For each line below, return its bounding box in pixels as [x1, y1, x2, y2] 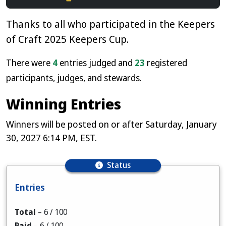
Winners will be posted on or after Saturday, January [6, 118, 217, 130]
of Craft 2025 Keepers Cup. [6, 32, 129, 46]
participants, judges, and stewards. [6, 72, 142, 84]
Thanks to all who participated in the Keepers [6, 17, 215, 31]
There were [6, 56, 52, 69]
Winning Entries [6, 94, 121, 114]
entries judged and [58, 56, 135, 69]
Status [106, 160, 131, 171]
